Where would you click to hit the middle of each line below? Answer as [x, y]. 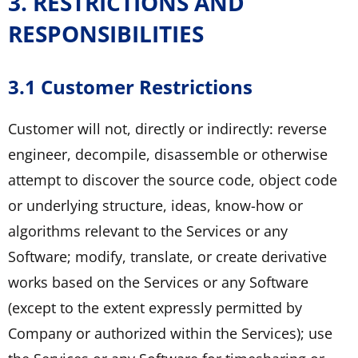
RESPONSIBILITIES [106, 33]
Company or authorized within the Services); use [170, 333]
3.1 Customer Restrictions [130, 86]
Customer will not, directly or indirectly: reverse [167, 128]
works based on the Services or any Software [158, 282]
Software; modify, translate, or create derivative [167, 256]
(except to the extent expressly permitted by [155, 307]
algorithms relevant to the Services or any [148, 231]
